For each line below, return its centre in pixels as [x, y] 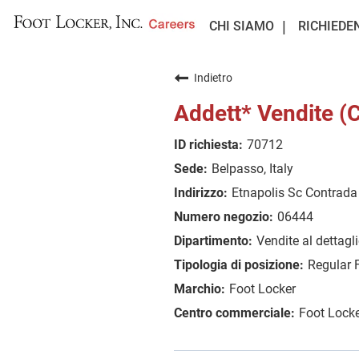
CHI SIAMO [241, 26]
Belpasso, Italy [252, 169]
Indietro [213, 78]
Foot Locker [262, 289]
